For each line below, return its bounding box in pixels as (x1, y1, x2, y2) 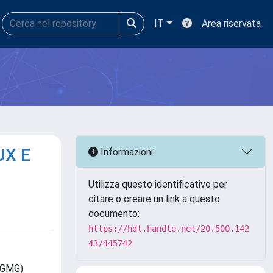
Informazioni (98, 146, 153, 158)
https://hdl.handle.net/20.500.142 (88, 224, 249, 233)
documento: (88, 208, 140, 219)
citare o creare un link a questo (88, 193, 220, 205)
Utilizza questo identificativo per (88, 179, 227, 190)
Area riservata (202, 18, 261, 29)
